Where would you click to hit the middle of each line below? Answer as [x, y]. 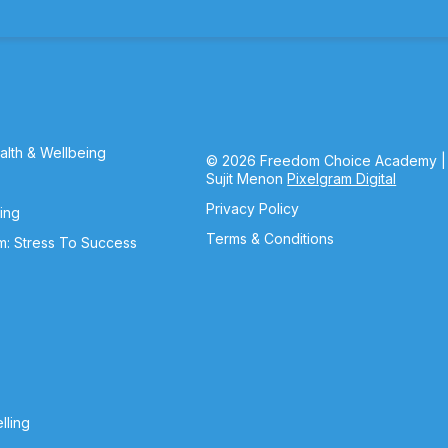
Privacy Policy [253, 208]
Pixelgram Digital [342, 178]
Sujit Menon [245, 178]
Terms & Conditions [270, 238]
